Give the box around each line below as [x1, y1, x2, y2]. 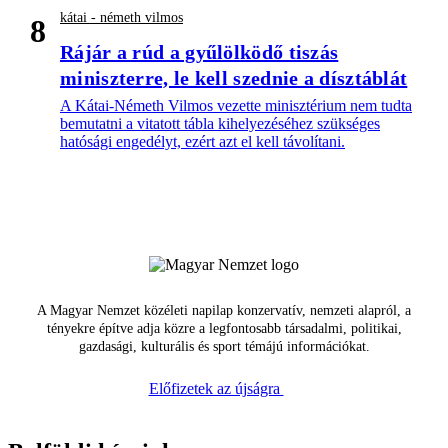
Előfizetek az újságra [148, 380, 284, 398]
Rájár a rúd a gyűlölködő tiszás [60, 41, 339, 64]
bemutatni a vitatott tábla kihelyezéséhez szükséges [60, 115, 380, 133]
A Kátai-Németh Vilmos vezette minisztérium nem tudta [60, 97, 412, 115]
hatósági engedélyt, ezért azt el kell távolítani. [60, 133, 345, 151]
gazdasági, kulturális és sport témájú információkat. [78, 339, 370, 355]
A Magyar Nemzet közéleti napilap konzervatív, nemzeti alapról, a [37, 303, 411, 319]
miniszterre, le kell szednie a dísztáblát [60, 67, 408, 90]
